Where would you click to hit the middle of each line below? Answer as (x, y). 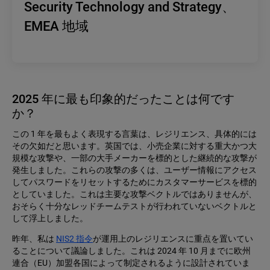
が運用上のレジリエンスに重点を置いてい (173, 239)
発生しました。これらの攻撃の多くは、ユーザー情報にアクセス (134, 170)
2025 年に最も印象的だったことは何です (123, 99)
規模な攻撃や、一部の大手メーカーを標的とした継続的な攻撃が (134, 158)
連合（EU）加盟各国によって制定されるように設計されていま (131, 263)
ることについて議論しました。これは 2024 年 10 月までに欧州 (131, 251)
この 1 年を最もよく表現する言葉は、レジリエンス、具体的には (134, 134)
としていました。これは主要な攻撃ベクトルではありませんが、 (134, 194)
